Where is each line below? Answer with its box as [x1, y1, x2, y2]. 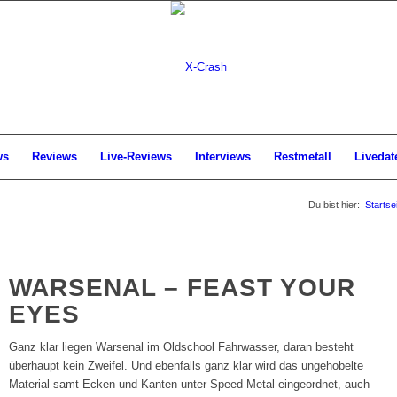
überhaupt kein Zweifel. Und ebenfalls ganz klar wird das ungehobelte [9, 359, 364, 373]
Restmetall [274, 150, 331, 163]
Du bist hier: [308, 199, 360, 210]
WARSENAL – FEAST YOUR [9, 274, 356, 301]
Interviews [195, 150, 251, 163]
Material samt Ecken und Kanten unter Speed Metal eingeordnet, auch [9, 378, 370, 392]
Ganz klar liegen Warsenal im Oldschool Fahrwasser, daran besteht [9, 340, 354, 354]
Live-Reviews [100, 150, 172, 163]
